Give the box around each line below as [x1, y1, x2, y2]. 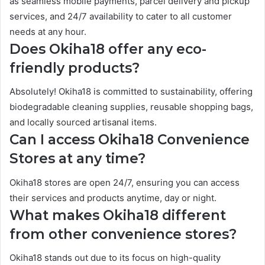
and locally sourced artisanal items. [9, 117, 157, 128]
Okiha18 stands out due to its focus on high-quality [9, 252, 221, 264]
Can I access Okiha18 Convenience [9, 131, 250, 148]
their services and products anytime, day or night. [9, 192, 216, 203]
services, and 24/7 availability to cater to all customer [9, 10, 232, 22]
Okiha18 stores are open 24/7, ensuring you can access [9, 176, 240, 188]
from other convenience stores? [9, 225, 237, 243]
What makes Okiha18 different [9, 206, 226, 224]
